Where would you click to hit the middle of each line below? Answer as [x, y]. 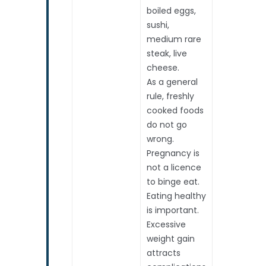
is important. [173, 210]
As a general [172, 82]
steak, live [167, 53]
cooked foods [175, 110]
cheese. [163, 67]
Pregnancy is [173, 153]
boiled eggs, [172, 10]
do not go [167, 124]
